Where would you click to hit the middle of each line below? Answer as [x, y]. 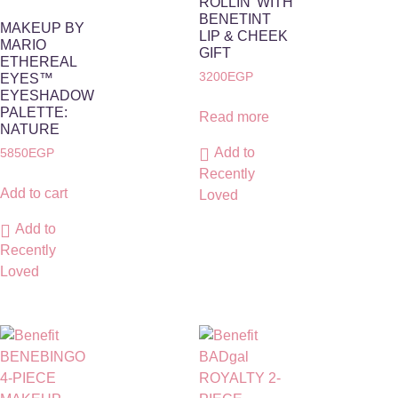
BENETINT [235, 20]
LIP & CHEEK [243, 36]
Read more [234, 117]
